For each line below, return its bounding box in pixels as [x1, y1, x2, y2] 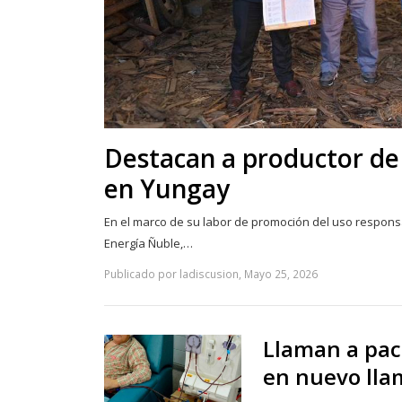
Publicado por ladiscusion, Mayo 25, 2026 [104, 266, 318, 281]
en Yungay [104, 170, 230, 205]
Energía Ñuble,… [104, 234, 193, 251]
